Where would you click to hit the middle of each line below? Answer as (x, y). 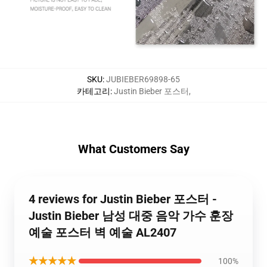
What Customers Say (133, 149)
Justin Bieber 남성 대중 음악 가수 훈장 (131, 216)
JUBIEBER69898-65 (143, 79)
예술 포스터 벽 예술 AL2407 (103, 232)
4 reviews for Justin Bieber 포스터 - (123, 199)
